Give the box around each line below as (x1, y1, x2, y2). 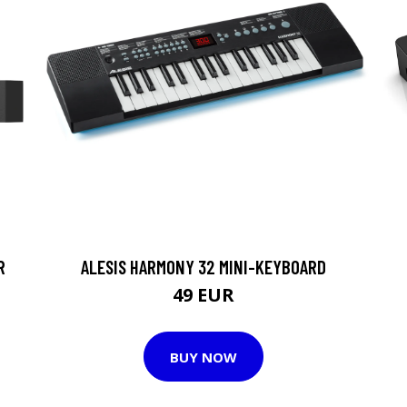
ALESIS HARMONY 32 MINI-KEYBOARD (81, 255, 326, 278)
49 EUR (173, 283, 234, 307)
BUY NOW (170, 347, 237, 366)
